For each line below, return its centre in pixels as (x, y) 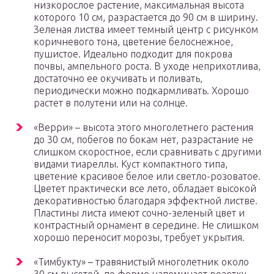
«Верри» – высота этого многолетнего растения (143, 128)
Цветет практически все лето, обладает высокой (145, 189)
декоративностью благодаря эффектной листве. (146, 201)
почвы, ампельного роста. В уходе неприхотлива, (147, 66)
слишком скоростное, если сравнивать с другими (147, 152)
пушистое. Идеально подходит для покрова (133, 54)
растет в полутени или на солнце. (111, 103)
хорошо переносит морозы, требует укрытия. (139, 238)
